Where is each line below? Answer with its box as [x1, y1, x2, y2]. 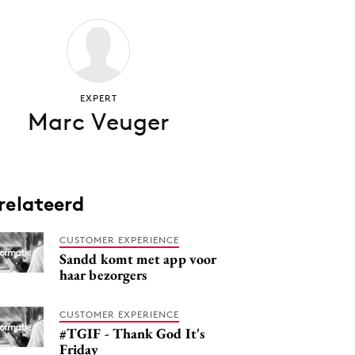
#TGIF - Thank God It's [59, 324, 204, 342]
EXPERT [79, 92, 117, 104]
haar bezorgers [59, 265, 147, 284]
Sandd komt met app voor [59, 250, 217, 268]
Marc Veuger [27, 107, 170, 136]
